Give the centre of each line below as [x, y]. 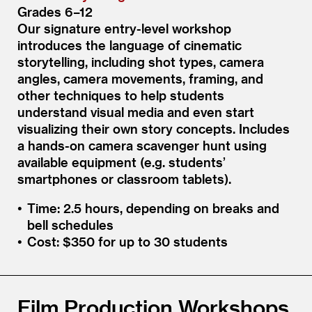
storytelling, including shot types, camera [141, 61]
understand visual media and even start [136, 111]
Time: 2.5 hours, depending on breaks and [153, 208]
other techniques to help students [121, 95]
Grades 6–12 [55, 11]
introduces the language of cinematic [130, 45]
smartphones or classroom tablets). [124, 178]
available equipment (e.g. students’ [122, 162]
